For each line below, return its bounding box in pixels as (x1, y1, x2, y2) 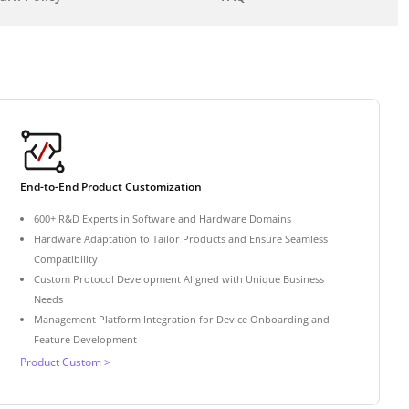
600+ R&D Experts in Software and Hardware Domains (34, 211, 292, 225)
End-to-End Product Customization (20, 178, 203, 194)
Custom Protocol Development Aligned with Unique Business (34, 271, 325, 286)
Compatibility (34, 251, 99, 266)
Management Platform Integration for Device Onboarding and (34, 311, 330, 326)
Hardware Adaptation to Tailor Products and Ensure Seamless (34, 231, 329, 246)
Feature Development (34, 331, 138, 346)
